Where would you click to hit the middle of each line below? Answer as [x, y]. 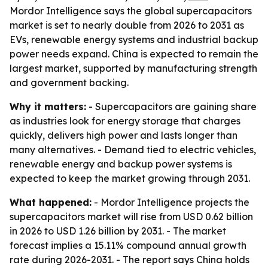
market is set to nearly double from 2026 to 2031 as [127, 25]
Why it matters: [48, 106]
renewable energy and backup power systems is [121, 164]
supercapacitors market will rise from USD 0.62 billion [131, 217]
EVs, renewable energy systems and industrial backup [134, 39]
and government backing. [69, 83]
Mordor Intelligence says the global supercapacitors [131, 11]
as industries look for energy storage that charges [125, 121]
